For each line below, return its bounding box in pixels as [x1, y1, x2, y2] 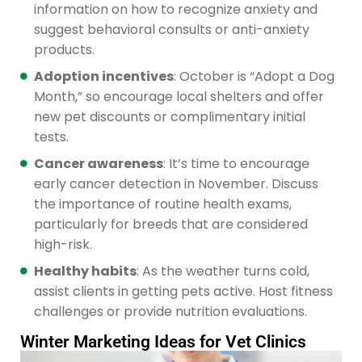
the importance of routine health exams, [34, 195, 292, 214]
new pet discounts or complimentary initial [34, 107, 305, 127]
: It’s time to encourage [163, 154, 309, 174]
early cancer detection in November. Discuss [34, 175, 318, 194]
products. [34, 40, 95, 60]
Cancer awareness [34, 154, 163, 174]
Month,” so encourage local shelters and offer [34, 87, 324, 107]
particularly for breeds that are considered [34, 215, 308, 234]
